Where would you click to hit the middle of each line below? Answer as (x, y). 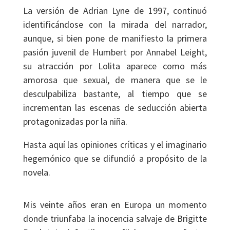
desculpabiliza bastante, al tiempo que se (115, 94)
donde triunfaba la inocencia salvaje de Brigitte (115, 218)
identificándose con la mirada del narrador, (115, 24)
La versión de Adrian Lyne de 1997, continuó (115, 11)
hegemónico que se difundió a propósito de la (115, 158)
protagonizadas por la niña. (75, 121)
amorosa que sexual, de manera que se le (115, 80)
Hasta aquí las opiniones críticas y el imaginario (115, 145)
